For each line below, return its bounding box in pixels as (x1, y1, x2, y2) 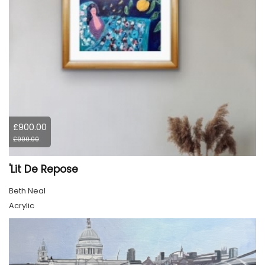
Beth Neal (9, 185, 46, 197)
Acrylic (9, 200, 34, 212)
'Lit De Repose (9, 162, 78, 177)
